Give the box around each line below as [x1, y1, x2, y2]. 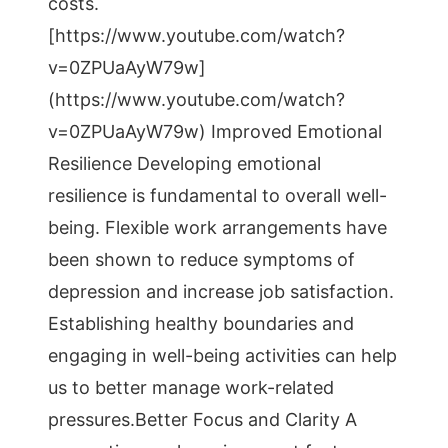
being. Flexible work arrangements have [48, 217, 387, 238]
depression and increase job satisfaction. [48, 281, 394, 302]
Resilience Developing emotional [48, 153, 321, 174]
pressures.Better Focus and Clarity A [48, 409, 357, 430]
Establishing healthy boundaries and [48, 313, 354, 334]
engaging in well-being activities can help [48, 345, 397, 366]
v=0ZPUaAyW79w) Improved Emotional [48, 121, 382, 142]
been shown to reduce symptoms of [48, 249, 355, 270]
